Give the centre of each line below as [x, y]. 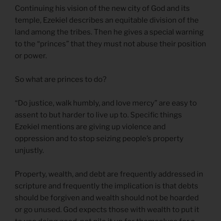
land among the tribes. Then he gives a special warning [109, 32]
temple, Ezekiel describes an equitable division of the [107, 20]
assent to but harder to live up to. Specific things [98, 115]
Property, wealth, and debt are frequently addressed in [109, 174]
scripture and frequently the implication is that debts [107, 186]
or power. [31, 56]
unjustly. [30, 151]
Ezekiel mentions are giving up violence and [90, 127]
